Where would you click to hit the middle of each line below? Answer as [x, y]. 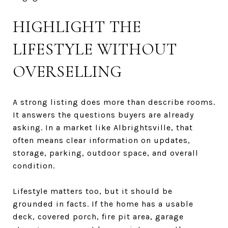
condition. [34, 165]
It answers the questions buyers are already [103, 115]
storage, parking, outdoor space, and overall [106, 153]
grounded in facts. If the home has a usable [103, 204]
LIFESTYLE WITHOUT [95, 49]
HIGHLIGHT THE [77, 26]
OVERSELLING [67, 71]
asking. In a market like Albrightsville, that [103, 127]
